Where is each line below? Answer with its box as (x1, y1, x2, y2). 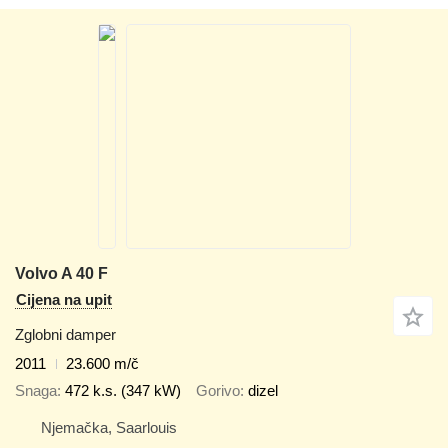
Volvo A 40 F (15, 265, 108, 282)
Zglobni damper (15, 326, 116, 343)
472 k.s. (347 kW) (65, 381, 181, 399)
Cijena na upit (16, 291, 112, 308)
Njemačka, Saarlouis (41, 419, 177, 436)
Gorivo (196, 381, 240, 399)
